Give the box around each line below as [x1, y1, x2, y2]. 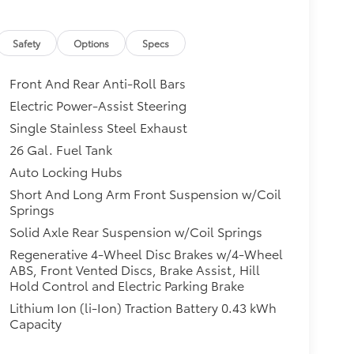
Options [73, 36, 110, 51]
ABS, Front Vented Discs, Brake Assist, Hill [9, 260, 260, 279]
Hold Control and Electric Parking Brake [9, 276, 244, 295]
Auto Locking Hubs [9, 162, 122, 181]
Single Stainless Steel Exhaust [9, 118, 187, 137]
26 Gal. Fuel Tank [9, 140, 112, 159]
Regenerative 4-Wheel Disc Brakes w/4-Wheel [9, 244, 283, 263]
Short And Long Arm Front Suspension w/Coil [9, 184, 281, 203]
